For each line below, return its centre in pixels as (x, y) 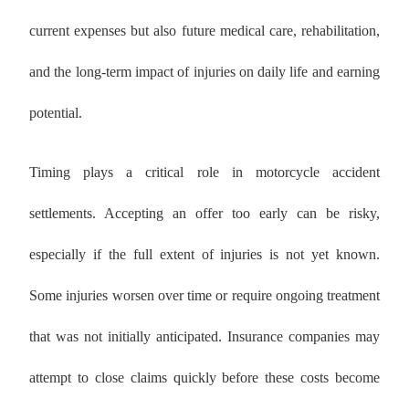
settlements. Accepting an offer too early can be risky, (204, 214)
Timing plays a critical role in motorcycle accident (204, 173)
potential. (56, 113)
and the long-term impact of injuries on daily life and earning (204, 72)
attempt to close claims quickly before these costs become (204, 378)
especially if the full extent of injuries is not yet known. (204, 255)
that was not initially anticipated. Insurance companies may (204, 337)
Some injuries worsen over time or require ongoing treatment (204, 296)
